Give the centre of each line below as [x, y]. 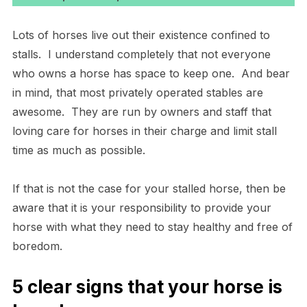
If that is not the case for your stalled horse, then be [149, 188]
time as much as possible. [82, 150]
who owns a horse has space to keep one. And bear [151, 73]
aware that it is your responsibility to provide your [142, 207]
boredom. [39, 246]
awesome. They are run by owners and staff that [142, 111]
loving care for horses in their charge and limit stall [144, 131]
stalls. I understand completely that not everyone [141, 54]
